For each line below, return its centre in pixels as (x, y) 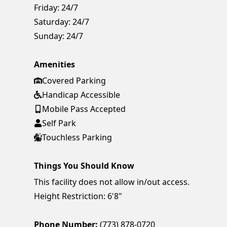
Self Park (59, 123)
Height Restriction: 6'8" (78, 196)
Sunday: (49, 36)
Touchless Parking (77, 138)
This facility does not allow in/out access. (112, 182)
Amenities (55, 65)
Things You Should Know (84, 166)
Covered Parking (74, 81)
